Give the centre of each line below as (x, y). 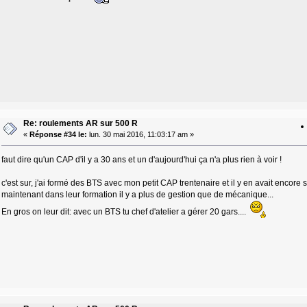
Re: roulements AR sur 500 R (80, 124)
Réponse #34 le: (58, 135)
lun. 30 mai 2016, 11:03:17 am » (140, 135)
